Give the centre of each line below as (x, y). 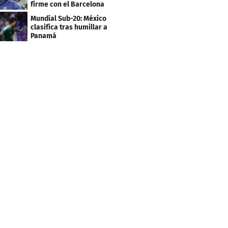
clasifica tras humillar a (69, 27)
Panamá (44, 36)
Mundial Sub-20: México (69, 19)
